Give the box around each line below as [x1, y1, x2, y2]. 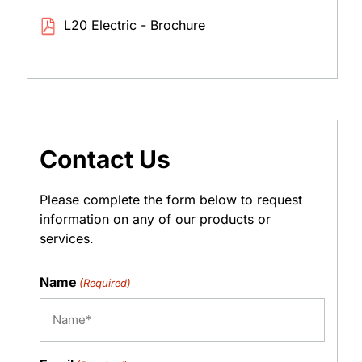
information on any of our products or [39, 211, 271, 227]
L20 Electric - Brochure [63, 17, 205, 33]
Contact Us [39, 145, 170, 174]
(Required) [79, 276, 132, 289]
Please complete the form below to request [39, 192, 302, 208]
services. [39, 230, 94, 246]
